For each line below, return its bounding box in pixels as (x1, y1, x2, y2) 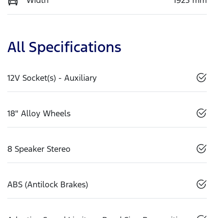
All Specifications (7, 37, 121, 56)
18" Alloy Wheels (7, 108, 71, 119)
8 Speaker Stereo (7, 143, 71, 154)
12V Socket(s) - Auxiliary (7, 72, 97, 83)
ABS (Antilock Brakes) (7, 179, 88, 190)
